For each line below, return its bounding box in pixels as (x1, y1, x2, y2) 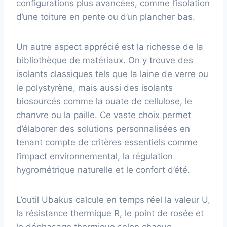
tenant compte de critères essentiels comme (16, 137, 198, 147)
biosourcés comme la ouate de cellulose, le (16, 96, 192, 106)
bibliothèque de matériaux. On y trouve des (16, 55, 193, 65)
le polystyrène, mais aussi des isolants (16, 82, 173, 93)
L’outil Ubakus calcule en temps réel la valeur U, (16, 194, 210, 205)
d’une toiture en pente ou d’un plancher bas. (16, 11, 195, 22)
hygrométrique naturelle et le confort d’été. (16, 164, 190, 175)
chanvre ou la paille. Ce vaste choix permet (16, 109, 191, 120)
